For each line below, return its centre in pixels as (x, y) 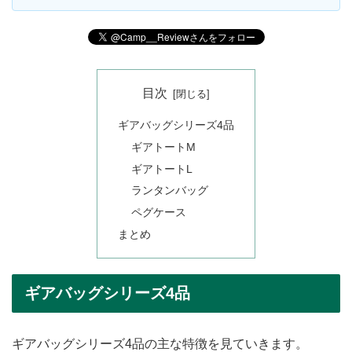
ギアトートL (162, 169)
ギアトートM (164, 147)
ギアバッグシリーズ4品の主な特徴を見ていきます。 (160, 343)
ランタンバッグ (170, 191)
